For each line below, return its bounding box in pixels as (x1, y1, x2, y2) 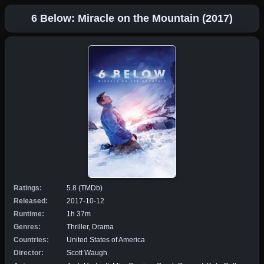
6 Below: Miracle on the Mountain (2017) (31, 12, 233, 24)
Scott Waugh (67, 248, 107, 257)
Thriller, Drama (67, 222, 114, 231)
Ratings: (14, 183, 42, 192)
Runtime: (14, 209, 44, 218)
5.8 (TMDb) (67, 183, 103, 192)
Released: (14, 196, 48, 205)
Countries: (14, 235, 49, 244)
